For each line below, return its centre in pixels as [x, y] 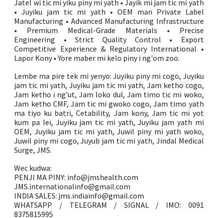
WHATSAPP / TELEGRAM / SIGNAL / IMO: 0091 [109, 205]
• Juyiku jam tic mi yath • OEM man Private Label [109, 12]
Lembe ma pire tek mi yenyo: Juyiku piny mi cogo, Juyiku [109, 76]
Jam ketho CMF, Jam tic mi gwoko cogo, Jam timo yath [109, 104]
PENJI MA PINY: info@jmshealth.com [76, 177]
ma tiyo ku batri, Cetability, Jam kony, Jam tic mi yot [109, 113]
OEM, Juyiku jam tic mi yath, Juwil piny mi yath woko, [109, 131]
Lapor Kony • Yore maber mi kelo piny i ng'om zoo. [97, 58]
